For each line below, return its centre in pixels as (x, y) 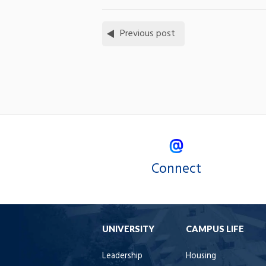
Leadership (122, 256)
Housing (201, 256)
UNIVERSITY (128, 229)
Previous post (148, 34)
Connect (176, 169)
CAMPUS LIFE (215, 229)
